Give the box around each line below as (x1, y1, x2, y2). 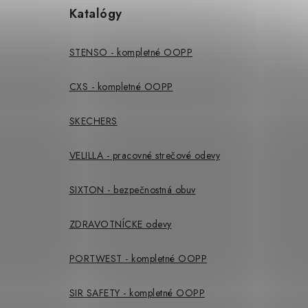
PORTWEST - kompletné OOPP (69, 252, 207, 266)
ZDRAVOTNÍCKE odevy (69, 217, 172, 232)
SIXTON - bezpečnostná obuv (69, 183, 196, 197)
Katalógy (69, 5, 122, 23)
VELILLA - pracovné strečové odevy (69, 148, 220, 163)
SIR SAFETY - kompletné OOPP (69, 286, 205, 300)
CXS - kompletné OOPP (69, 80, 173, 94)
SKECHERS (69, 114, 118, 129)
